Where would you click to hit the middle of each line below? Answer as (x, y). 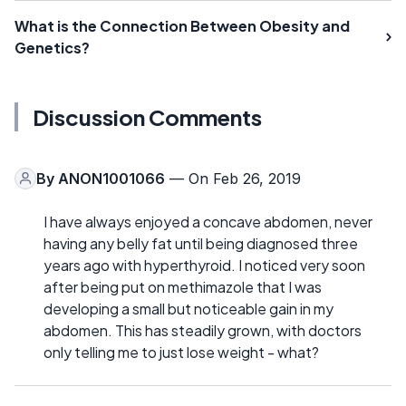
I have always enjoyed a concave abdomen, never (208, 221)
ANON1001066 (111, 178)
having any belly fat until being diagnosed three (201, 243)
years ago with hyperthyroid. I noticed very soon (204, 265)
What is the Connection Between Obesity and (182, 25)
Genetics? (52, 47)
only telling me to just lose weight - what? (181, 352)
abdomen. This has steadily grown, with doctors (203, 330)
